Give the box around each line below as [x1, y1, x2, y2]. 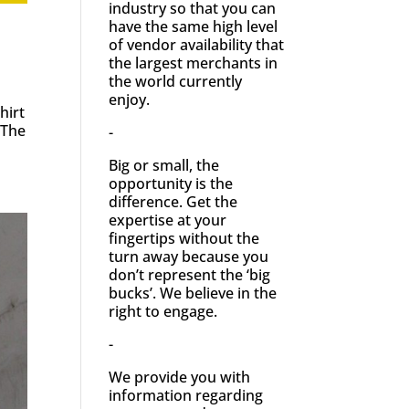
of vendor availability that [109, 34, 285, 55]
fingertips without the [109, 227, 260, 248]
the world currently [109, 70, 243, 91]
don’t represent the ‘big [109, 264, 271, 285]
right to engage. [109, 300, 218, 321]
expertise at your [109, 209, 227, 230]
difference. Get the [109, 191, 238, 212]
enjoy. [109, 89, 151, 110]
